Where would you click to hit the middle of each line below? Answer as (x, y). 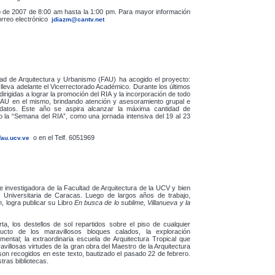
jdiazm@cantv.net (78, 19)
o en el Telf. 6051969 (63, 137)
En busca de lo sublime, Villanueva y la (132, 203)
